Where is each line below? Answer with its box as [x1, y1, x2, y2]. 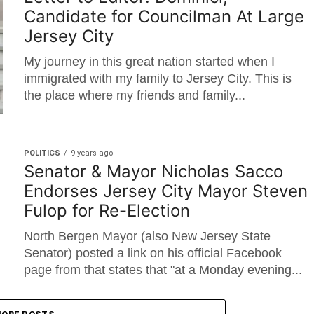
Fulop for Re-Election [24, 200, 190, 221]
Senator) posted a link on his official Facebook [24, 246, 282, 260]
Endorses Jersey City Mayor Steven [24, 181, 308, 201]
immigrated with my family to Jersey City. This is [24, 71, 292, 86]
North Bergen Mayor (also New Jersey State [24, 229, 271, 243]
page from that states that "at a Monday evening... [24, 263, 302, 277]
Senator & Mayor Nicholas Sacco [24, 161, 283, 182]
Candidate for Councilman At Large [24, 6, 304, 27]
